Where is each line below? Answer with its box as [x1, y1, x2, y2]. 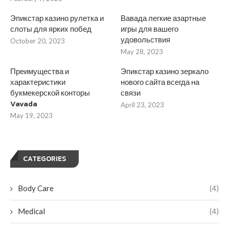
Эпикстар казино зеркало [121, 65, 209, 77]
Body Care [18, 183, 54, 193]
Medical [18, 206, 45, 216]
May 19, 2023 [10, 111, 53, 120]
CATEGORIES [23, 153, 66, 164]
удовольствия [121, 33, 171, 45]
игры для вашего [121, 22, 179, 35]
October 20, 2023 [10, 36, 65, 45]
